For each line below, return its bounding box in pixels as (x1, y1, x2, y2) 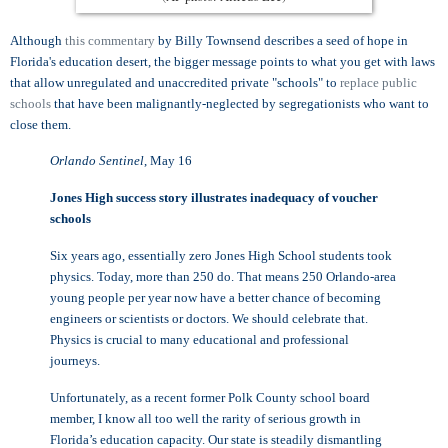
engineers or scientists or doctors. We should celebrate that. (50, 311, 368, 327)
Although (10, 32, 65, 48)
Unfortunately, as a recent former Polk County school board (50, 389, 370, 405)
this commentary (65, 32, 155, 48)
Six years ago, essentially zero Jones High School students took (50, 248, 392, 264)
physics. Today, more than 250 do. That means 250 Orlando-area (50, 269, 396, 285)
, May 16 (144, 153, 195, 169)
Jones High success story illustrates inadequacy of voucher (50, 190, 378, 206)
